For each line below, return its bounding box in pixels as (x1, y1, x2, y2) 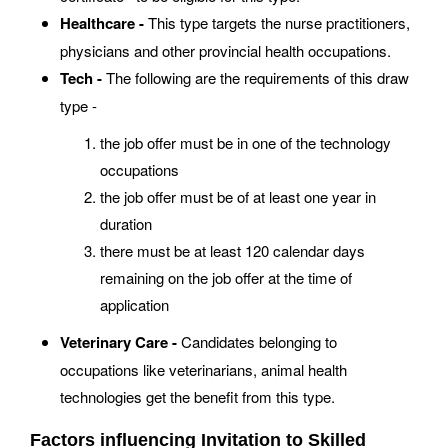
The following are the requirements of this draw (102, 66, 409, 88)
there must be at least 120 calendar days (100, 239, 365, 261)
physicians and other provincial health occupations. (60, 39, 395, 61)
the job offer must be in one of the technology (100, 131, 391, 153)
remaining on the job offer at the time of (100, 266, 352, 288)
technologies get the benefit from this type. (60, 385, 339, 407)
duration (100, 212, 156, 234)
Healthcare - (60, 11, 144, 34)
